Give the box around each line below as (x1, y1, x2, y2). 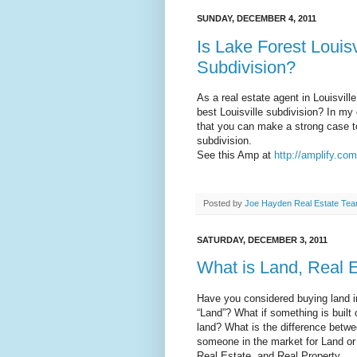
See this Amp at (197, 148, 274, 161)
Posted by (203, 198, 245, 208)
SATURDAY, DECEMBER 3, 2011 (197, 234, 328, 245)
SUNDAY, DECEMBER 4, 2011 (197, 14, 316, 24)
